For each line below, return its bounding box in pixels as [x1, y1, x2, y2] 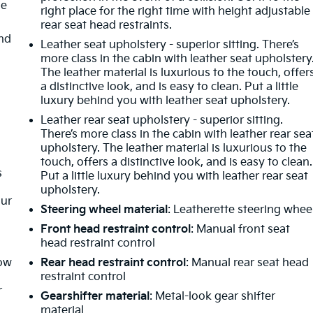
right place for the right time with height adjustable [41, 4, 311, 18]
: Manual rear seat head [186, 256, 310, 270]
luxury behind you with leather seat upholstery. [41, 94, 291, 108]
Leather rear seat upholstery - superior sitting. [41, 113, 284, 127]
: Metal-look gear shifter [150, 289, 276, 303]
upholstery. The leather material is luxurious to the [41, 141, 307, 155]
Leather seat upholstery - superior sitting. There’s [41, 38, 300, 52]
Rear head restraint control [41, 256, 187, 270]
